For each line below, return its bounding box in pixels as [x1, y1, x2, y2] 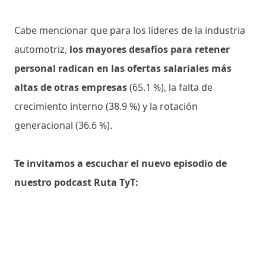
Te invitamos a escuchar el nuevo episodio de [14, 156, 227, 170]
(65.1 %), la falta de [129, 80, 213, 94]
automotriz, [14, 42, 69, 56]
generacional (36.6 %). [14, 118, 112, 132]
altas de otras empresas [14, 80, 129, 94]
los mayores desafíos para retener [69, 42, 230, 56]
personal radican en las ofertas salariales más [14, 61, 232, 75]
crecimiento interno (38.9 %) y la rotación [14, 99, 198, 113]
